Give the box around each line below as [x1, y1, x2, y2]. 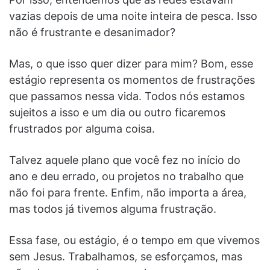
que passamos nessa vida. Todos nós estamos [9, 89, 245, 102]
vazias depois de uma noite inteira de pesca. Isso [9, 9, 257, 22]
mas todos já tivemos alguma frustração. [9, 202, 216, 215]
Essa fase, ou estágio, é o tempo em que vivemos [9, 233, 260, 246]
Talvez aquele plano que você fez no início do [9, 153, 240, 166]
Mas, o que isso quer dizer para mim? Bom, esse [9, 57, 253, 70]
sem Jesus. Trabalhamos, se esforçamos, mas [9, 250, 242, 263]
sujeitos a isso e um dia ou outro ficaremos [9, 105, 225, 119]
